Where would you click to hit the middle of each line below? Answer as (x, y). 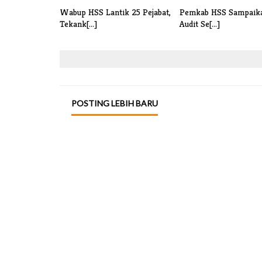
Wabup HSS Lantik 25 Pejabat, (115, 12)
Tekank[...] (78, 24)
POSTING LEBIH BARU (115, 104)
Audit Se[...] (200, 24)
